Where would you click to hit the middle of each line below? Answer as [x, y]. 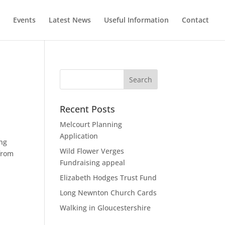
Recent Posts [88, 109]
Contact [195, 20]
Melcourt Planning [91, 124]
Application [79, 136]
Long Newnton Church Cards [108, 193]
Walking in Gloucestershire [105, 208]
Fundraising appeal [93, 162]
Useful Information [136, 20]
